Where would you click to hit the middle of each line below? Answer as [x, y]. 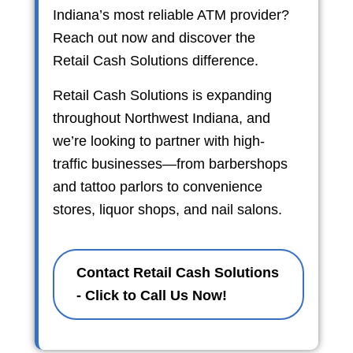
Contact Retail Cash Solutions [177, 273]
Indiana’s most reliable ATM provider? [171, 15]
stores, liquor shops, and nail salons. [167, 210]
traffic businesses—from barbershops [170, 164]
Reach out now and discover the [154, 37]
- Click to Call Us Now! [151, 296]
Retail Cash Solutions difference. [155, 60]
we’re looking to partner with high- [158, 141]
